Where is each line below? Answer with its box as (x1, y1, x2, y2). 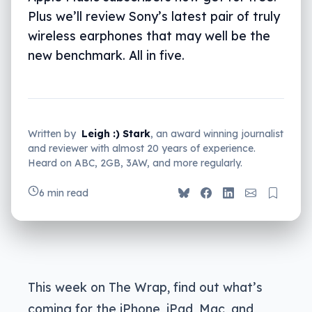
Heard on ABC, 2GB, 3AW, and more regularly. (28, 156, 242, 169)
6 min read (39, 186, 88, 199)
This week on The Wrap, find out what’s (28, 279, 263, 295)
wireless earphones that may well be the (28, 27, 270, 43)
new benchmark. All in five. (28, 47, 185, 63)
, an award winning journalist (150, 127, 283, 140)
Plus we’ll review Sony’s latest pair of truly (28, 8, 280, 24)
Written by (28, 127, 76, 140)
